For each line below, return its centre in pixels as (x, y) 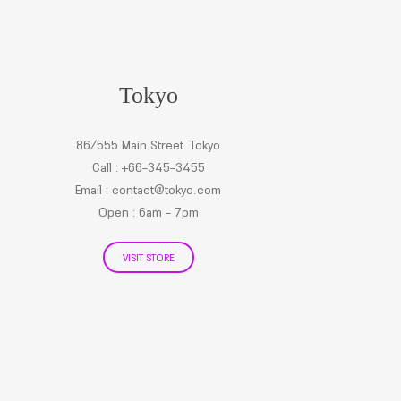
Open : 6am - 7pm (148, 212)
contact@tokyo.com (167, 190)
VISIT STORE (148, 257)
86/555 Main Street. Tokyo (149, 145)
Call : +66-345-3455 (148, 167)
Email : (94, 190)
